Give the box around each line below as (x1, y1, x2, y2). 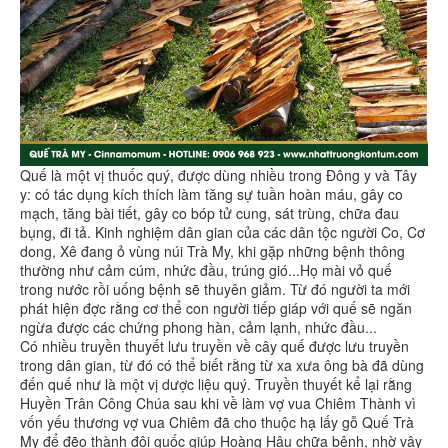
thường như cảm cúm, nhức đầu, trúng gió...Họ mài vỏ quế (20, 259, 392, 280)
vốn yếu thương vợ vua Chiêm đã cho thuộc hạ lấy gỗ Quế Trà (20, 411, 414, 432)
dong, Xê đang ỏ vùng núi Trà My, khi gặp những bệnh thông (20, 240, 405, 261)
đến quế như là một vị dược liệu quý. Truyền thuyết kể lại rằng (20, 373, 412, 394)
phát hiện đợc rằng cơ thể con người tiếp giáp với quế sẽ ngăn (20, 297, 412, 318)
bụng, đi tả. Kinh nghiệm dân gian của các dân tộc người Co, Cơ (20, 221, 425, 242)
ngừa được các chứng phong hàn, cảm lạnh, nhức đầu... (20, 316, 377, 337)
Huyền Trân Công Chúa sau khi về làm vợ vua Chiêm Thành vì (20, 392, 416, 413)
